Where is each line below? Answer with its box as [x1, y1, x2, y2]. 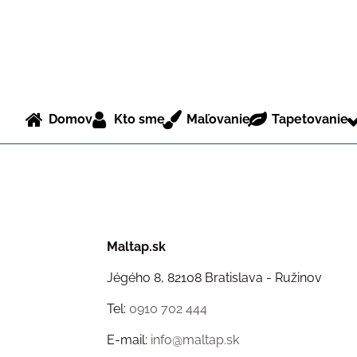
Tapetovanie [271, 112, 348, 127]
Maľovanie [186, 112, 250, 127]
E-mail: [106, 332, 151, 347]
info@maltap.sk [150, 332, 239, 347]
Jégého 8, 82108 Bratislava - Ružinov [106, 270, 322, 285]
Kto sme [113, 112, 165, 127]
